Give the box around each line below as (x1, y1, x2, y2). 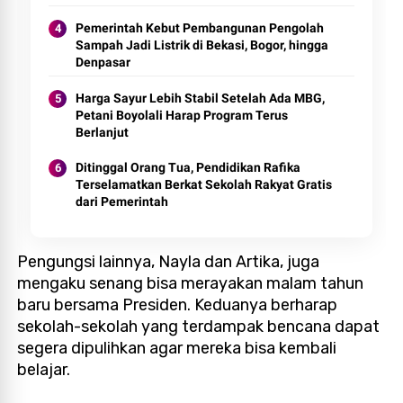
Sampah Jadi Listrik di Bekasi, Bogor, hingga (76, 37, 329, 52)
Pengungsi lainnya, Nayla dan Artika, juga (17, 251, 320, 272)
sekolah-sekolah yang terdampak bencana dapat (17, 316, 381, 336)
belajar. (17, 359, 71, 380)
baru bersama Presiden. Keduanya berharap (17, 294, 338, 315)
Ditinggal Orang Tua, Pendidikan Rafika (76, 159, 301, 175)
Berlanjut (76, 124, 130, 139)
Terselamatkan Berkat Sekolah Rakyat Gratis (76, 176, 333, 192)
